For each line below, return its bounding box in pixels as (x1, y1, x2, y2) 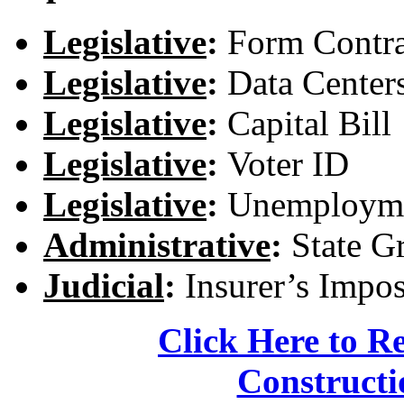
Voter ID (227, 143, 349, 183)
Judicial (43, 265, 164, 305)
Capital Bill (227, 103, 391, 142)
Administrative (43, 225, 271, 264)
